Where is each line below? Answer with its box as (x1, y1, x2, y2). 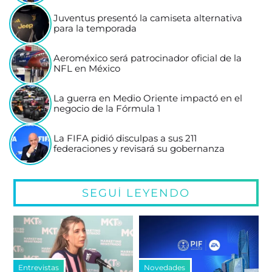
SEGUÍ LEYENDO (82, 186, 190, 200)
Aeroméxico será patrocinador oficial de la (53, 53, 242, 64)
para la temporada (53, 23, 137, 35)
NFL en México (53, 63, 121, 75)
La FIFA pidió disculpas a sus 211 (53, 133, 197, 144)
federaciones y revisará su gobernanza (53, 143, 225, 155)
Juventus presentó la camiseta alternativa (53, 13, 243, 24)
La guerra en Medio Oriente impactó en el (53, 93, 243, 104)
